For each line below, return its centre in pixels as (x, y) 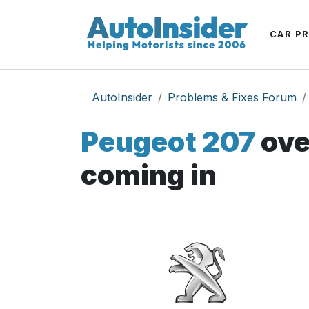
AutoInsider (122, 97)
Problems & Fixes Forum (232, 97)
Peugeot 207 (168, 142)
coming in (149, 175)
